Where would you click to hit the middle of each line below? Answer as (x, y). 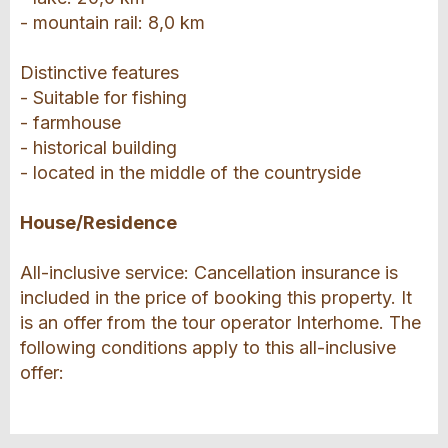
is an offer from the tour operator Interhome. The (220, 323)
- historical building (98, 148)
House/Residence (98, 223)
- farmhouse (70, 123)
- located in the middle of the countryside (190, 173)
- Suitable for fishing (103, 98)
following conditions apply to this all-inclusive (208, 348)
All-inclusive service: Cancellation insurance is (209, 273)
